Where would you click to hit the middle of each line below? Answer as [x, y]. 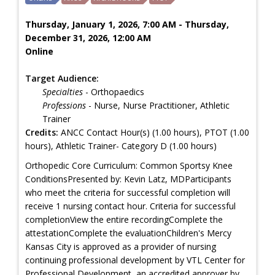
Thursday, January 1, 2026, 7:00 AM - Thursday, [127, 24]
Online [39, 51]
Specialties [63, 91]
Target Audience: [62, 78]
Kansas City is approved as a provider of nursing [121, 246]
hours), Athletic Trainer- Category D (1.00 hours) [121, 145]
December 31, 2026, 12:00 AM [88, 37]
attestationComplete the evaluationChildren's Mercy [128, 233]
